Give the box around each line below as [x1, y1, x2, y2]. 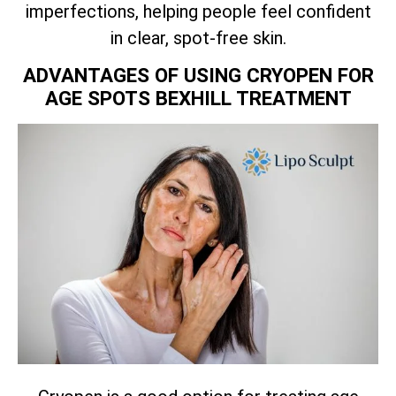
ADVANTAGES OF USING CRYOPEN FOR [22, 63, 374, 87]
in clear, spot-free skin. [110, 27, 286, 49]
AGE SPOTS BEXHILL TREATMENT [44, 86, 352, 110]
